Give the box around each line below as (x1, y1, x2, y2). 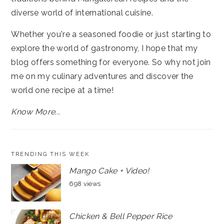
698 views (69, 179, 101, 187)
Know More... (11, 106, 60, 116)
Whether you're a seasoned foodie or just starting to (11, 29, 211, 39)
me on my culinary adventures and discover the (11, 71, 193, 81)
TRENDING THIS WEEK (11, 150, 90, 157)
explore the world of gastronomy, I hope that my (11, 43, 198, 53)
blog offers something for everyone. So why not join (11, 57, 211, 67)
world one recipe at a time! (11, 85, 114, 95)
